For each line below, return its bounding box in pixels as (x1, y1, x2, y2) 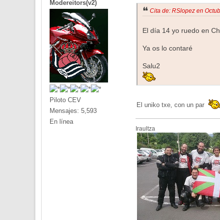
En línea (50, 118, 73, 126)
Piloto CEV (50, 96, 81, 104)
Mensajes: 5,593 (50, 107, 97, 115)
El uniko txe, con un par (137, 101, 208, 109)
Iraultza (136, 125, 155, 133)
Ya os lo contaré (142, 45, 192, 53)
